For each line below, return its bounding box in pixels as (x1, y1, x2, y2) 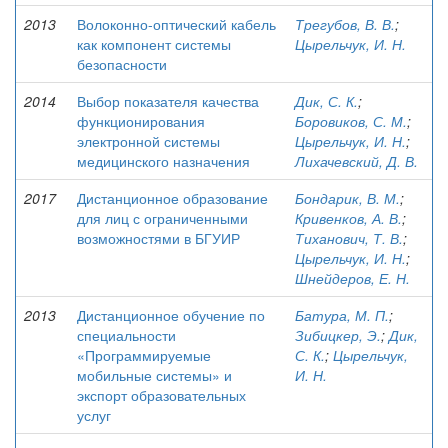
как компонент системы (77, 34, 231, 54)
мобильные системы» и (77, 365, 232, 385)
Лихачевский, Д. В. (295, 151, 418, 171)
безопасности (77, 54, 167, 74)
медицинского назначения (77, 151, 250, 171)
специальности (77, 325, 176, 345)
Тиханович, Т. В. (295, 228, 403, 248)
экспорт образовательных (77, 385, 246, 405)
